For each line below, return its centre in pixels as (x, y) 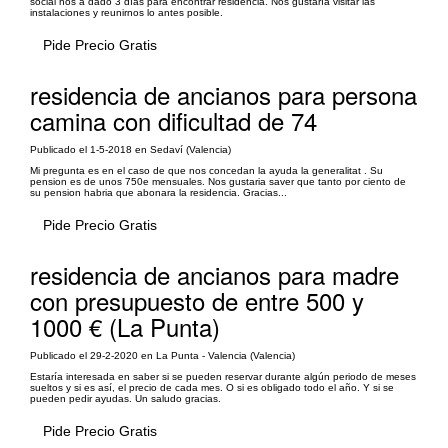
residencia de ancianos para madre (214, 274)
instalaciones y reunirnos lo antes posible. (126, 12)
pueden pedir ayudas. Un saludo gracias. (125, 398)
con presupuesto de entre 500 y (197, 300)
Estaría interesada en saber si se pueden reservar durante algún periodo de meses (223, 376)
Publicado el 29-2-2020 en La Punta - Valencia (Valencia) (162, 355)
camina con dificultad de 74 (173, 120)
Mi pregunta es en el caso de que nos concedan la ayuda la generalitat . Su (206, 170)
